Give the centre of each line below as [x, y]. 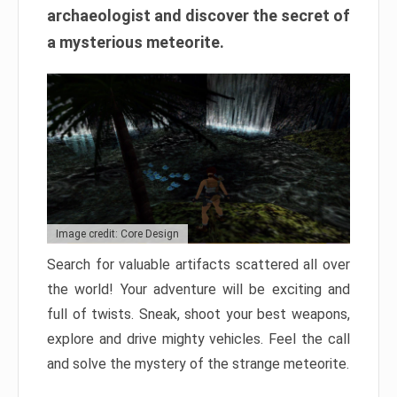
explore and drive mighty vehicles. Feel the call [198, 339]
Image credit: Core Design [117, 234]
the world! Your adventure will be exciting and [198, 290]
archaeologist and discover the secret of [198, 16]
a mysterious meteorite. [136, 42]
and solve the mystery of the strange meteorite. [198, 364]
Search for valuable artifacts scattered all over [198, 265]
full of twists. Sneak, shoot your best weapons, [198, 315]
